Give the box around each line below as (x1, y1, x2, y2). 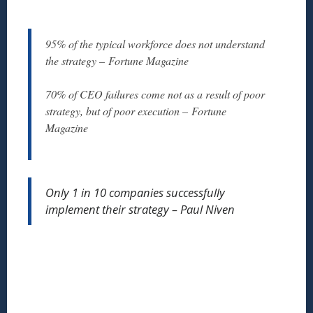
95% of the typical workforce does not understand (45, 36, 265, 52)
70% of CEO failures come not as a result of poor (45, 87, 265, 102)
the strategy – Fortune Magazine (45, 53, 189, 68)
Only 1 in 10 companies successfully (45, 184, 225, 201)
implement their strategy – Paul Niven (45, 201, 235, 218)
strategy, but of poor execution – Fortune (45, 103, 226, 119)
